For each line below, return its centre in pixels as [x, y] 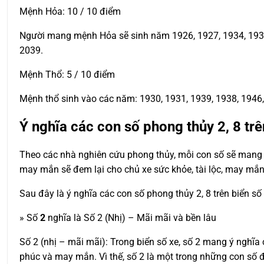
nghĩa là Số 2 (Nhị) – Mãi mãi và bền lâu [131, 218]
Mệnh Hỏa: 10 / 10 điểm [70, 12]
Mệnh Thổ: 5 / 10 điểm [67, 75]
